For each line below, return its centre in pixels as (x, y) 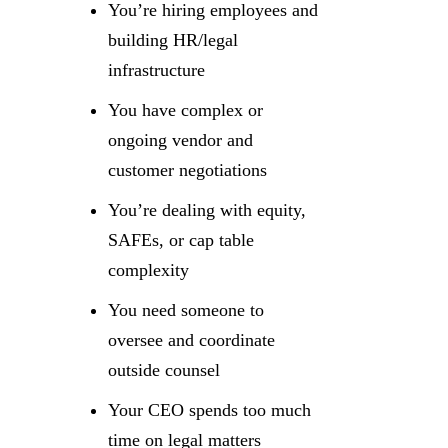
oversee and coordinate (191, 340)
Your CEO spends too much (209, 410)
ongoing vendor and (180, 140)
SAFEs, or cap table (181, 240)
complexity (148, 270)
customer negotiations (187, 170)
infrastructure (156, 70)
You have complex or (185, 110)
